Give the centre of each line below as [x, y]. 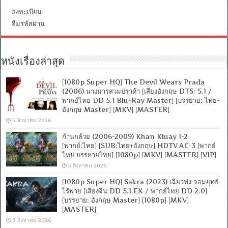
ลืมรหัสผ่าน [28, 23]
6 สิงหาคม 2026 [32, 120]
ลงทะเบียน [27, 11]
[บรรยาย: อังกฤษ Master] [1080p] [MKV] [126, 200]
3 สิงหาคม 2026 [32, 220]
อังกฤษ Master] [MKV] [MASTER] [116, 109]
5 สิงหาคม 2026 [88, 165]
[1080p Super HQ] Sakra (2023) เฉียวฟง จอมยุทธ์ [141, 181]
